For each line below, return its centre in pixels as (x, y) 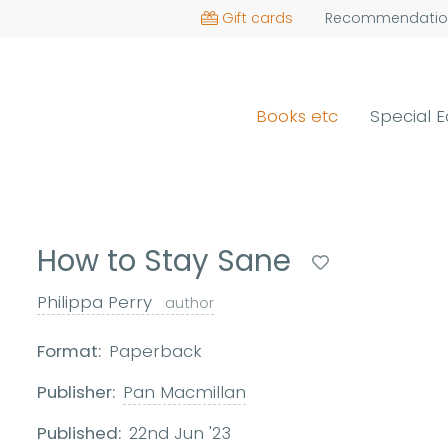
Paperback (156, 351)
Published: (79, 433)
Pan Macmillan (185, 392)
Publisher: (76, 392)
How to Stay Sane (168, 260)
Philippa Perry (97, 302)
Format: (69, 351)
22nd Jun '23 (180, 433)
